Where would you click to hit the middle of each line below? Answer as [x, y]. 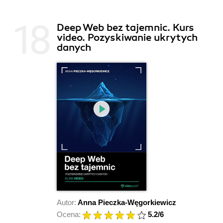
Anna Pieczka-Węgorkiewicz [127, 203]
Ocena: [69, 215]
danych [74, 48]
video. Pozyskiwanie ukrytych [127, 38]
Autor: [66, 203]
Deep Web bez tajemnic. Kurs [125, 28]
